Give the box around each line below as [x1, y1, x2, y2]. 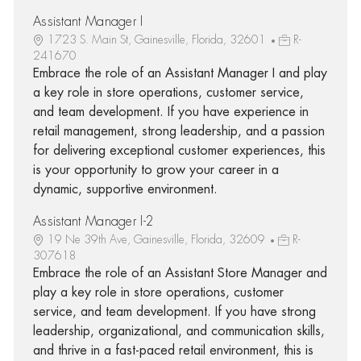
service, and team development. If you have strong [32, 305, 316, 318]
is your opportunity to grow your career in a [32, 163, 279, 176]
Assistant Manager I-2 [32, 214, 155, 228]
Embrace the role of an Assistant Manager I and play [32, 66, 327, 80]
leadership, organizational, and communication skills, [32, 324, 325, 338]
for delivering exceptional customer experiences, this [32, 143, 326, 157]
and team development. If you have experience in [32, 105, 309, 118]
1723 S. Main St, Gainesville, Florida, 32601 [47, 33, 269, 45]
